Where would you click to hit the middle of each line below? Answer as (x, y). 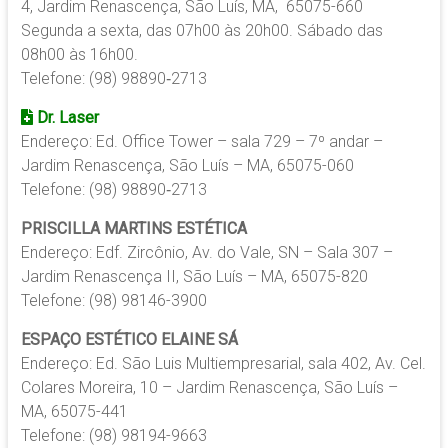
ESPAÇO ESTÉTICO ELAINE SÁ (129, 340)
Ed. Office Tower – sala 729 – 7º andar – (239, 142)
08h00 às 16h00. (79, 55)
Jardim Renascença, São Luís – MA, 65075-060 (187, 166)
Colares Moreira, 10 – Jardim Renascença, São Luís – (209, 388)
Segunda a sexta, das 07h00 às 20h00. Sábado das (201, 31)
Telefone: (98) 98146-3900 (113, 301)
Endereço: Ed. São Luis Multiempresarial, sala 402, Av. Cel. (223, 364)
